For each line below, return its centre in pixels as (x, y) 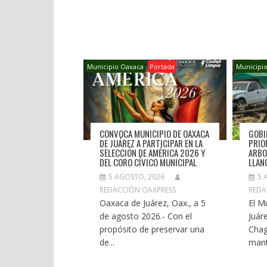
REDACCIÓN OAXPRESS (137, 190)
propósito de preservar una (152, 229)
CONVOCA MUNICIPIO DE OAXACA (154, 133)
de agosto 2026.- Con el (145, 216)
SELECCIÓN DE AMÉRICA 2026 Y (152, 152)
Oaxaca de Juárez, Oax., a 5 (152, 203)
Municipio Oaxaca (115, 67)
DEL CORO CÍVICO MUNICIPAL (148, 162)
